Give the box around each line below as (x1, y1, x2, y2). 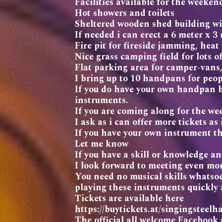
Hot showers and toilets (75, 6, 175, 20)
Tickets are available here (75, 191, 184, 205)
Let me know (75, 137, 129, 151)
